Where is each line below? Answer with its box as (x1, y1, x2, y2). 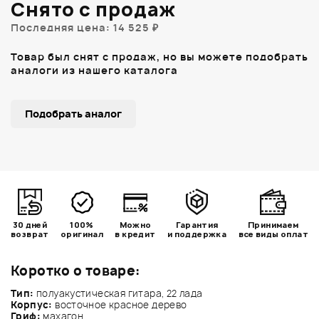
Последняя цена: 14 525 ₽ (11, 20, 159, 34)
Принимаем (248, 219, 299, 230)
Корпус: (11, 298, 56, 311)
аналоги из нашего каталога (11, 63, 178, 77)
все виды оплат (238, 228, 308, 239)
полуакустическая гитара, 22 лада (36, 286, 203, 300)
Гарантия (175, 219, 219, 230)
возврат (11, 228, 49, 239)
